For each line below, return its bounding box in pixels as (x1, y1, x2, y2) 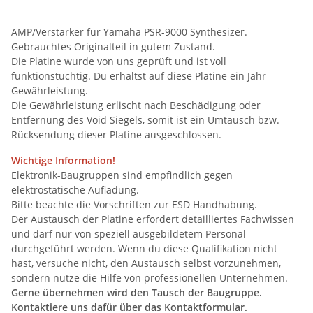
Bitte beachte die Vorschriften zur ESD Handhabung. (11, 197, 257, 211)
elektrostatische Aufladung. (11, 182, 139, 196)
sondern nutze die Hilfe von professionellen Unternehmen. (11, 270, 288, 284)
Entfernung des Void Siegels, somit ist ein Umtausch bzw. (11, 112, 279, 126)
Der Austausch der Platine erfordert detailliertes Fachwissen (11, 212, 294, 226)
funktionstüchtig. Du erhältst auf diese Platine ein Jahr (11, 68, 266, 82)
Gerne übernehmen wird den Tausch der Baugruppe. (11, 285, 262, 299)
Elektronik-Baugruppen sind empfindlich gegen (11, 168, 233, 182)
